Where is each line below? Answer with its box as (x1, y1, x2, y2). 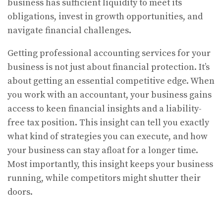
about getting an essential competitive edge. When (7, 75, 215, 87)
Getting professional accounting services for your (7, 48, 211, 59)
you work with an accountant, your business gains (7, 89, 212, 101)
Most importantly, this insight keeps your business (7, 159, 213, 170)
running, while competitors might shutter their (7, 172, 201, 184)
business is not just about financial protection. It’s (7, 61, 210, 73)
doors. (7, 186, 33, 198)
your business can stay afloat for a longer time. (7, 145, 198, 157)
